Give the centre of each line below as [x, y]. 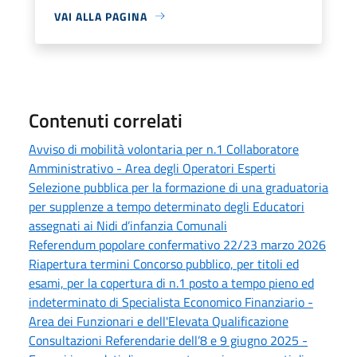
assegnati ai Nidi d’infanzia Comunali [128, 225]
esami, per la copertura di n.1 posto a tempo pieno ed [171, 282]
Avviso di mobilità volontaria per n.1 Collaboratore [164, 149]
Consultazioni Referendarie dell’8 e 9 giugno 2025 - [168, 340]
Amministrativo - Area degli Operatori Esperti [152, 168]
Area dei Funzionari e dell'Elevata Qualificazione [159, 321]
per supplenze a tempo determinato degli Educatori [167, 206]
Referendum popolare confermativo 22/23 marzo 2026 [177, 244]
